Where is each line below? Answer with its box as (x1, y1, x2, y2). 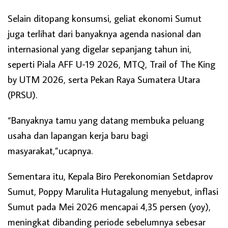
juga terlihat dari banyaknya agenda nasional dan (8, 26, 201, 40)
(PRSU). (8, 88, 37, 101)
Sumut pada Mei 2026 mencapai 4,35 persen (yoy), (8, 199, 211, 213)
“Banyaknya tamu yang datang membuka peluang (8, 113, 204, 126)
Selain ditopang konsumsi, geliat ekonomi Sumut (8, 11, 202, 24)
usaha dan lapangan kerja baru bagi (8, 128, 148, 141)
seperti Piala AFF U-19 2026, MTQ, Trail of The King (8, 57, 215, 70)
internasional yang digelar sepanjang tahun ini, (8, 42, 191, 55)
